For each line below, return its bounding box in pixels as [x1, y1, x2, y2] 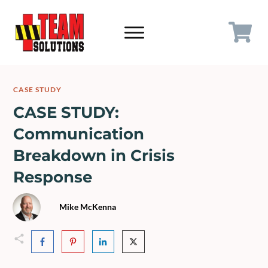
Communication [13, 124, 144, 144]
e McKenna [74, 202, 116, 212]
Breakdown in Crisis [13, 145, 175, 165]
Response [13, 167, 92, 187]
